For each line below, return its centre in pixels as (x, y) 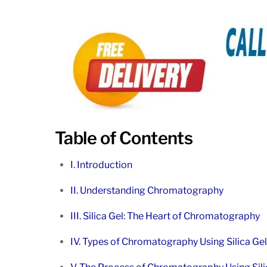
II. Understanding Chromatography (147, 191)
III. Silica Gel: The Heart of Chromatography (165, 216)
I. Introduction (101, 165)
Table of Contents (124, 138)
